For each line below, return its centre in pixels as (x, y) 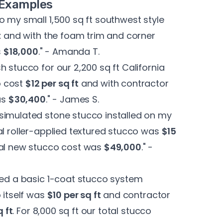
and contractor (136, 195)
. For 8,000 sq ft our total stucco (82, 211)
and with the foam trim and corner (78, 36)
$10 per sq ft (74, 195)
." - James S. (72, 100)
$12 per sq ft (52, 84)
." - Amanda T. (69, 52)
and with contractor (123, 84)
